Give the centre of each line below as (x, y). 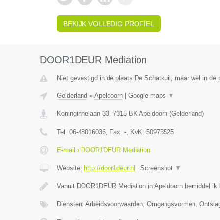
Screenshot (157, 168)
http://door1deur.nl (109, 168)
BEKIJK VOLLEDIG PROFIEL (109, 24)
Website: (70, 168)
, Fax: (115, 132)
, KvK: (136, 132)
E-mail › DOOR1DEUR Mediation (103, 150)
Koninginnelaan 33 (83, 114)
